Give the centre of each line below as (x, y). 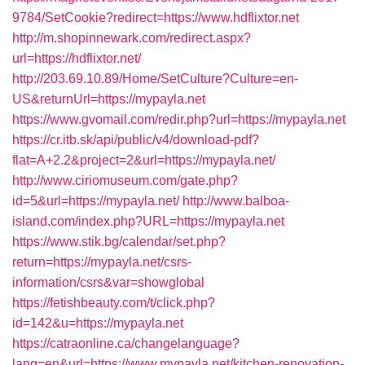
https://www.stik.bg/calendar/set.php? (119, 242)
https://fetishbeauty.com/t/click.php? (114, 303)
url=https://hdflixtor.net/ (77, 58)
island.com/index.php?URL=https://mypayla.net (148, 221)
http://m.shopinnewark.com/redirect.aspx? (132, 38)
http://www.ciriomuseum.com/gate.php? (125, 180)
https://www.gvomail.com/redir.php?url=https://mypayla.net (179, 119)
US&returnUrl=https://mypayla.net (109, 99)
